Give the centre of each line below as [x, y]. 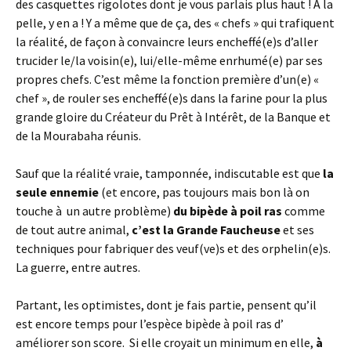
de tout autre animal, [74, 230]
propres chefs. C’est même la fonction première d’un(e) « [167, 80]
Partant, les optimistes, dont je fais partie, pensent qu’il [166, 305]
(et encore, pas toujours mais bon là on [204, 192]
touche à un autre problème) [94, 211]
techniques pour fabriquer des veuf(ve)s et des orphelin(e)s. [173, 249]
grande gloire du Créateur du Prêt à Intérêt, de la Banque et [173, 117]
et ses [297, 230]
